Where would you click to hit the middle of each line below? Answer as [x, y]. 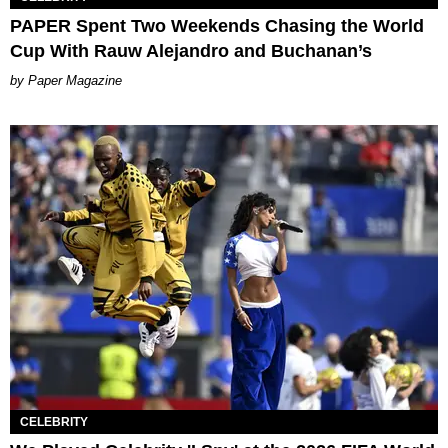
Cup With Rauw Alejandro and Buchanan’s [191, 50]
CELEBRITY [54, 422]
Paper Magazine [75, 80]
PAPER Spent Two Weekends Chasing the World [217, 25]
